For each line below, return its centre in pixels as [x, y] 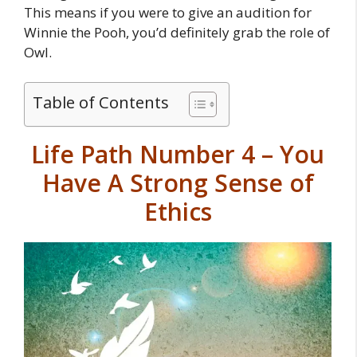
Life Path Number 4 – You [178, 154]
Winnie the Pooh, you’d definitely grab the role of [177, 32]
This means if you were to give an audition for [168, 12]
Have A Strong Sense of [178, 183]
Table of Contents [101, 102]
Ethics [178, 212]
